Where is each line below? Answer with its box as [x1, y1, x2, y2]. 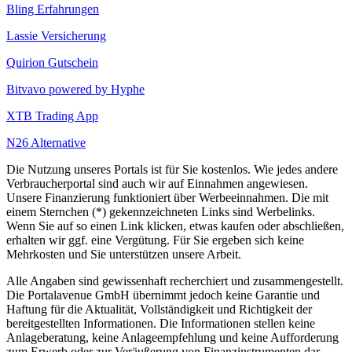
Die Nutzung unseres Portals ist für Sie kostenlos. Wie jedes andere [6, 163, 338, 177]
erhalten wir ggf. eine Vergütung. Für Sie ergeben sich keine [6, 233, 304, 247]
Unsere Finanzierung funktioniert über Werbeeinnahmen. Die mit [6, 191, 328, 205]
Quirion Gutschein [6, 56, 98, 70]
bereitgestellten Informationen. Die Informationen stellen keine [6, 317, 315, 331]
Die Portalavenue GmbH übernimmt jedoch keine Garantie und [6, 288, 320, 302]
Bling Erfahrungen [6, 2, 99, 16]
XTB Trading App [6, 109, 98, 123]
